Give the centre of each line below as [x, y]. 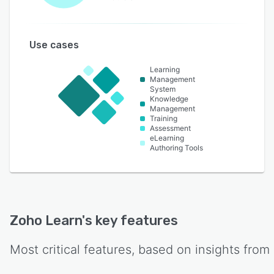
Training [164, 119]
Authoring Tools [176, 148]
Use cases [54, 45]
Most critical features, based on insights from [140, 250]
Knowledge [169, 99]
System [163, 89]
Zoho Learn [46, 221]
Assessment [170, 128]
